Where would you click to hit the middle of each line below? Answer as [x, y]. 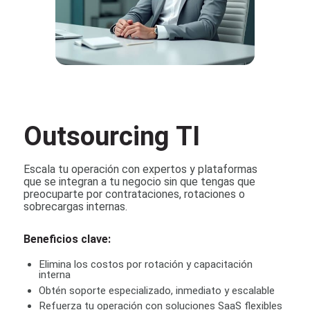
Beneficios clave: [67, 239]
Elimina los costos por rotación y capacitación [146, 265]
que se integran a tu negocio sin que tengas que [139, 181]
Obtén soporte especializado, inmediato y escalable [157, 290]
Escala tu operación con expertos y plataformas [140, 169]
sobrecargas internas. [75, 206]
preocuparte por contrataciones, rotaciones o [134, 194]
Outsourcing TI [111, 136]
